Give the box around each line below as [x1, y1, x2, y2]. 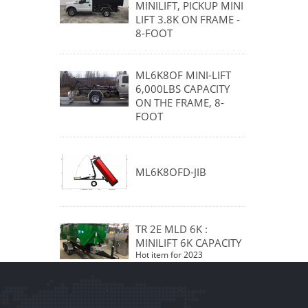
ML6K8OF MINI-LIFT [135, 68, 231, 82]
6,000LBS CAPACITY [135, 82, 230, 96]
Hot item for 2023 [135, 249, 203, 261]
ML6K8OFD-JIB [135, 165, 206, 179]
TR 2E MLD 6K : [135, 222, 208, 236]
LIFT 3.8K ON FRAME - [135, 12, 240, 26]
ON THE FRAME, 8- [135, 96, 224, 109]
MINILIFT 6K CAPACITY [135, 236, 241, 250]
